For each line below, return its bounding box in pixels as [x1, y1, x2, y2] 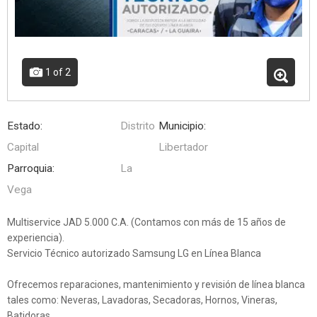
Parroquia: [7, 162, 54, 175]
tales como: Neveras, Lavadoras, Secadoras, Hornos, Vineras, [7, 294, 277, 306]
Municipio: [158, 120, 206, 133]
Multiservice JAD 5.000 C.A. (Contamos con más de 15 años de [7, 217, 286, 229]
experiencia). [7, 232, 64, 244]
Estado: [7, 120, 42, 133]
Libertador [158, 141, 208, 154]
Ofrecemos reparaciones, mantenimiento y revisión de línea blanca [7, 279, 305, 291]
